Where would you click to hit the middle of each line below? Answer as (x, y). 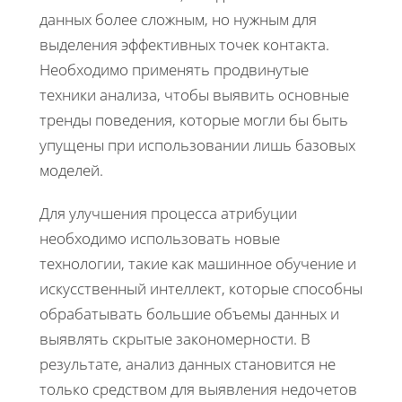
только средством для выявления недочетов (198, 389)
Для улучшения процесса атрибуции (168, 213)
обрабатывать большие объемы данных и (189, 313)
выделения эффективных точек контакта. (184, 44)
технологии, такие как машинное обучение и (198, 263)
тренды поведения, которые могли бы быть (194, 119)
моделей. (71, 170)
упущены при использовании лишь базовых (197, 144)
